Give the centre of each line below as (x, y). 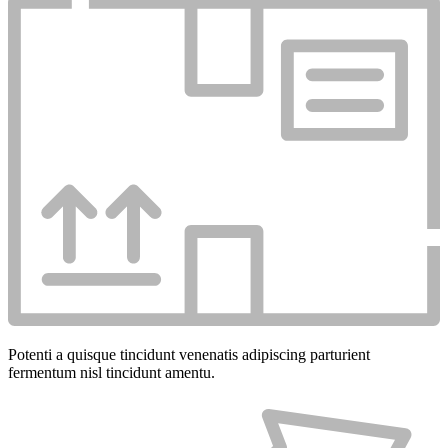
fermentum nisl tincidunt (86, 373)
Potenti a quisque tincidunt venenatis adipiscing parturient (189, 355)
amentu (188, 373)
